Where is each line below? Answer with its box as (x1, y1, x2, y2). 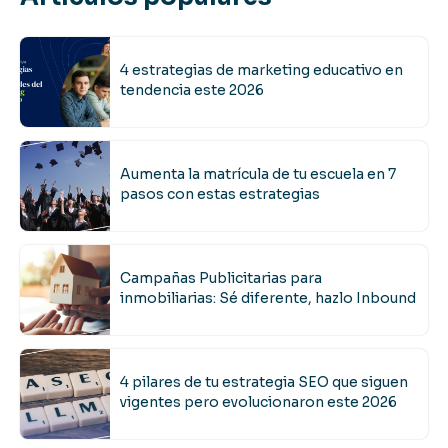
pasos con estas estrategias (120, 185, 320, 204)
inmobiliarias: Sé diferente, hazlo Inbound (120, 289, 416, 308)
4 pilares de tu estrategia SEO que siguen (120, 373, 408, 392)
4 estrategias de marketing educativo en (120, 61, 403, 80)
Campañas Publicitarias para (120, 269, 322, 288)
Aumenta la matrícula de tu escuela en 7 (120, 165, 396, 184)
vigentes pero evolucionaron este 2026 (120, 393, 397, 412)
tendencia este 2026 (120, 81, 264, 100)
